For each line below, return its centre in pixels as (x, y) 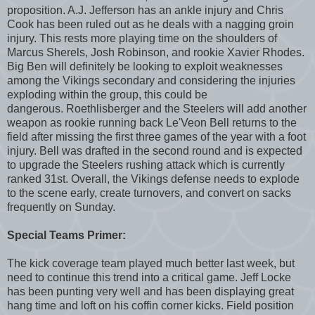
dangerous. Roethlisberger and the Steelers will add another (157, 108)
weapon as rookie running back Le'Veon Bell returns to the (152, 122)
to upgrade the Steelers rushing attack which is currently (146, 165)
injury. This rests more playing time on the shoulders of (142, 38)
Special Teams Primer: (66, 235)
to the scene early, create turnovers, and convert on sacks (149, 193)
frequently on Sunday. (61, 207)
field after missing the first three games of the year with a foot (156, 136)
